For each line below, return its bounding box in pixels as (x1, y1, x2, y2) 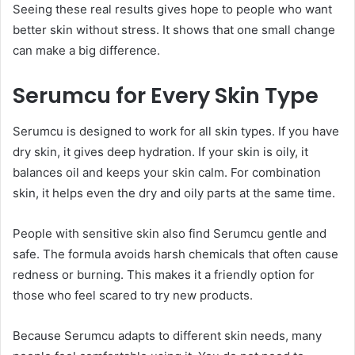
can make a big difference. (13, 43, 160, 59)
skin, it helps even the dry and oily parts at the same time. (13, 185, 335, 200)
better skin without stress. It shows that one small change (13, 22, 335, 38)
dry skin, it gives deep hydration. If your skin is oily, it (13, 143, 308, 159)
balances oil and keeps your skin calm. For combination (13, 164, 321, 180)
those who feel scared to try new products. (13, 287, 253, 303)
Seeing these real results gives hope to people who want (13, 2, 332, 17)
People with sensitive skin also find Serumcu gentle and (13, 225, 326, 241)
